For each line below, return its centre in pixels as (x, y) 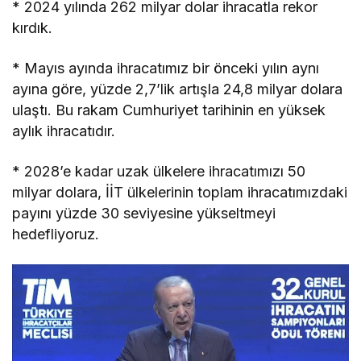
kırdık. (35, 28)
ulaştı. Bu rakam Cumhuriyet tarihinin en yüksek (169, 110)
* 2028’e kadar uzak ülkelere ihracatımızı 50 (159, 172)
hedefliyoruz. (56, 234)
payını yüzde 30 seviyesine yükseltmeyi (144, 214)
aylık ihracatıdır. (64, 131)
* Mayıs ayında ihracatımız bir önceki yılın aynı (166, 68)
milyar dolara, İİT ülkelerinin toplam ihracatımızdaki (180, 193)
